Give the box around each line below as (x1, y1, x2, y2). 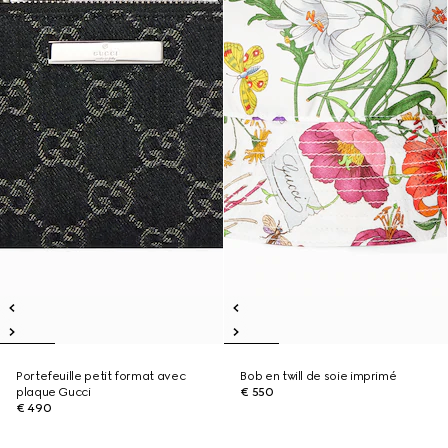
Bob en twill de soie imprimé (240, 369, 397, 383)
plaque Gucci (16, 385, 91, 399)
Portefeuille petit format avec (16, 369, 186, 383)
